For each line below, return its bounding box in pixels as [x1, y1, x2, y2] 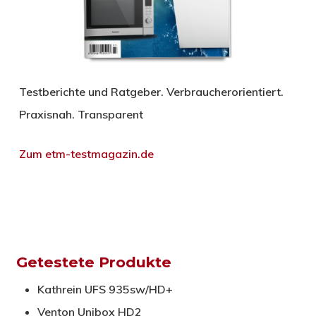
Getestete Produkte [16, 253, 171, 271]
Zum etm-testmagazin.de [18, 146, 154, 161]
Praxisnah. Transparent [18, 107, 143, 121]
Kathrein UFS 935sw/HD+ [37, 281, 173, 296]
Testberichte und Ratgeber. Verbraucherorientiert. [18, 84, 284, 99]
